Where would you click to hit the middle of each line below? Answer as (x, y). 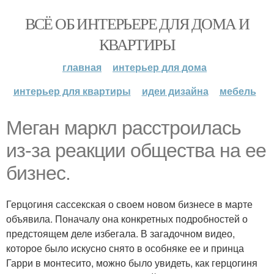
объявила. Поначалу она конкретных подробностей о (127, 219)
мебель (238, 91)
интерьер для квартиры (72, 91)
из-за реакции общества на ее (136, 150)
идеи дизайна (175, 91)
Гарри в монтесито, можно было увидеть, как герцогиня (132, 263)
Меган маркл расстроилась (124, 128)
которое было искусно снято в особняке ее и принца (125, 248)
